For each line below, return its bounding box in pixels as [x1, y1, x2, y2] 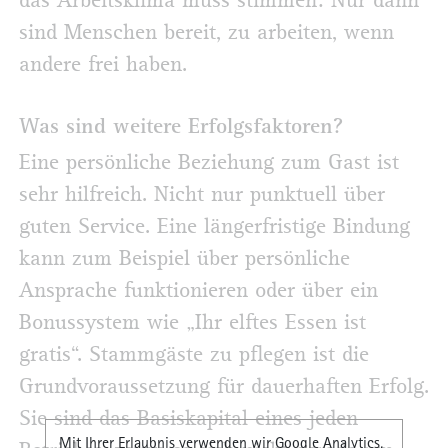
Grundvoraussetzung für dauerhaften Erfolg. [19, 375, 429, 398]
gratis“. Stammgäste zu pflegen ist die [19, 343, 369, 366]
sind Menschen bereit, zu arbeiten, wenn [19, 21, 394, 44]
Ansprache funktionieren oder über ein [19, 279, 378, 302]
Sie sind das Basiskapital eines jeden [19, 407, 358, 430]
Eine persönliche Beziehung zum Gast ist [19, 151, 399, 174]
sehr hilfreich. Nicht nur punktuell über [19, 183, 385, 206]
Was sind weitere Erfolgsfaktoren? [19, 117, 343, 140]
